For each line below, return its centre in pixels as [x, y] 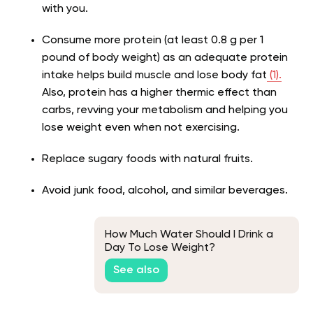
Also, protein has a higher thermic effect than [159, 93]
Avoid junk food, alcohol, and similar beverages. [165, 191]
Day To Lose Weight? [160, 248]
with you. [65, 9]
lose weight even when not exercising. [141, 128]
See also [136, 270]
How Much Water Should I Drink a [189, 234]
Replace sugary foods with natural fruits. [147, 160]
